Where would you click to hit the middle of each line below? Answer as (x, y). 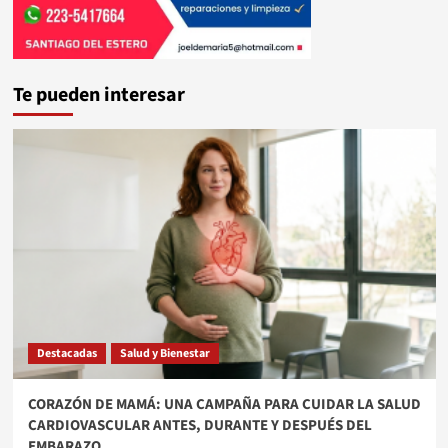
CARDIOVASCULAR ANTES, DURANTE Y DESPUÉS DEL (199, 426)
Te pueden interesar (98, 95)
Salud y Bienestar (164, 354)
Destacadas (66, 354)
